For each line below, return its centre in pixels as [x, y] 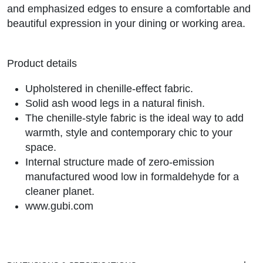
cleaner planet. [60, 192]
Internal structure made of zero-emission [119, 162]
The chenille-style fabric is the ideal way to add [134, 118]
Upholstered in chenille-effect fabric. [109, 89]
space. [41, 148]
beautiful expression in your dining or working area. [126, 24]
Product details [42, 64]
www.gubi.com [59, 206]
